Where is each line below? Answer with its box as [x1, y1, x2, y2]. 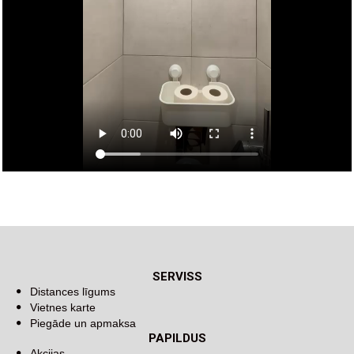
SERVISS [152, 269, 202, 284]
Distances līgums [30, 285, 115, 299]
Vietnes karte [30, 301, 96, 314]
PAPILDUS [148, 331, 206, 346]
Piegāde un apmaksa [30, 317, 136, 330]
